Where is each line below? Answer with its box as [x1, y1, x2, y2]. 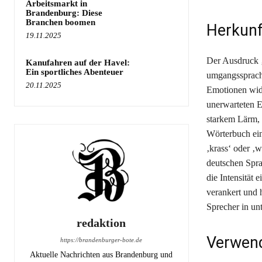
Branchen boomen [26, 17, 95, 27]
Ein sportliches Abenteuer [26, 67, 123, 77]
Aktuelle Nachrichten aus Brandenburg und [30, 250, 173, 259]
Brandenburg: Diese [26, 8, 102, 18]
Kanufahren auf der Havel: [26, 57, 130, 67]
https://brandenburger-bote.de [60, 236, 143, 243]
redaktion [77, 216, 126, 229]
